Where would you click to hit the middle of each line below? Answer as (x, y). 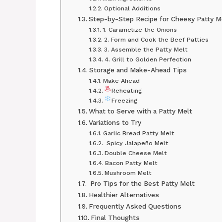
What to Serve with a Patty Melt (140, 111)
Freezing (124, 100)
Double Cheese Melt (136, 153)
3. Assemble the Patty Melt (146, 49)
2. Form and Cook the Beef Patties (156, 39)
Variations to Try (115, 122)
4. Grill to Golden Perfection (148, 59)
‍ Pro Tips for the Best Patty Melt (141, 183)
